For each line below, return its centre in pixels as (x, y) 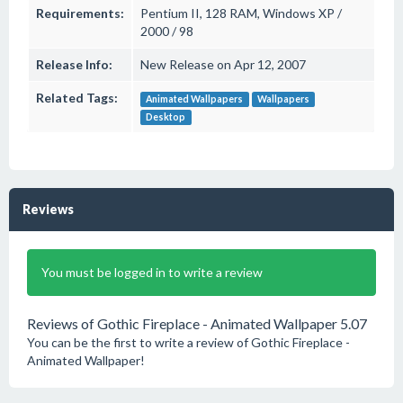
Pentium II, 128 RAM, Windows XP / (241, 13)
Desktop (166, 117)
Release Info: (74, 64)
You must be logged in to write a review (152, 272)
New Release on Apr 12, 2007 (223, 64)
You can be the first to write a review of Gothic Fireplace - (188, 342)
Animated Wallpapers (195, 99)
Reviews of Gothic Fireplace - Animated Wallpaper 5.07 (197, 323)
